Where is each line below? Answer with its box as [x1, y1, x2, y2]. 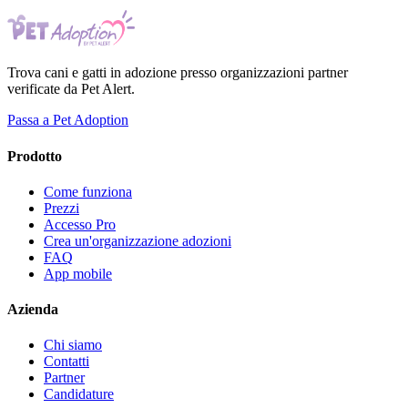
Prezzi [44, 199, 79, 216]
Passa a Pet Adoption [7, 112, 128, 128]
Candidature [44, 386, 114, 403]
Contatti [44, 353, 89, 370]
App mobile [44, 265, 112, 281]
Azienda [7, 301, 58, 318]
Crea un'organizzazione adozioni [44, 232, 231, 249]
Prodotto [7, 148, 62, 164]
